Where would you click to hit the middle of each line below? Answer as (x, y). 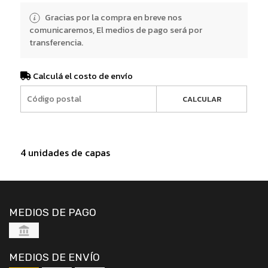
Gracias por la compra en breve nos (112, 17)
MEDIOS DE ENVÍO (54, 257)
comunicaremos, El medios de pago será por (115, 30)
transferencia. (56, 42)
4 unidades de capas (65, 152)
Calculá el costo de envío (82, 76)
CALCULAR (202, 99)
